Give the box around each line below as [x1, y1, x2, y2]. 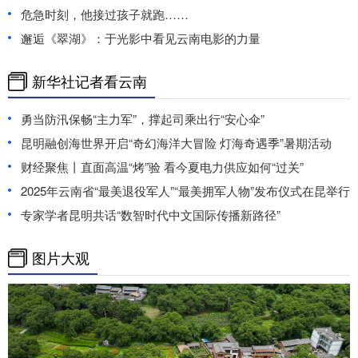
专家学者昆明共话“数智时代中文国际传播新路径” [21, 205, 280, 223]
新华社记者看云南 [32, 70, 147, 92]
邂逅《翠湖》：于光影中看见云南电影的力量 [21, 29, 261, 46]
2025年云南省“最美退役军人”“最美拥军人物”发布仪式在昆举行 [21, 181, 350, 199]
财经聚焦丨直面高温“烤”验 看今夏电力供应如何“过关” [21, 157, 304, 175]
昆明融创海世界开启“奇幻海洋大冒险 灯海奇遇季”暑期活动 [21, 133, 332, 151]
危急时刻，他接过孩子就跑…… [21, 5, 189, 22]
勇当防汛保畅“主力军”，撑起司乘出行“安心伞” [21, 109, 265, 127]
